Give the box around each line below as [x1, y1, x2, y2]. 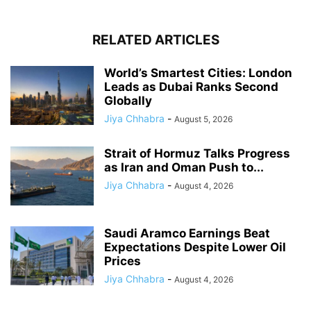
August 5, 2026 [174, 113, 233, 124]
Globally [104, 93, 152, 108]
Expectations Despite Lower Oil [104, 239, 286, 254]
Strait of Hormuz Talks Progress [104, 146, 290, 160]
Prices [104, 253, 141, 268]
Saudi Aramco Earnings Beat [104, 226, 270, 240]
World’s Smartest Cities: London [104, 65, 292, 80]
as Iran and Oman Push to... [104, 160, 264, 174]
